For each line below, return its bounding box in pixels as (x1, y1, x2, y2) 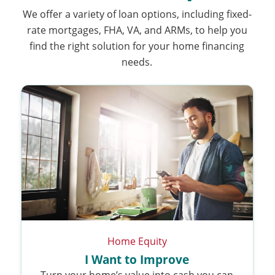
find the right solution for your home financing (29, 39, 245, 52)
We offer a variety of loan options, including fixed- (22, 7, 252, 20)
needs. (122, 55, 153, 68)
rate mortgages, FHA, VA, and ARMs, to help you (26, 23, 247, 36)
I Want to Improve (85, 251, 190, 268)
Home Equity (107, 234, 167, 247)
